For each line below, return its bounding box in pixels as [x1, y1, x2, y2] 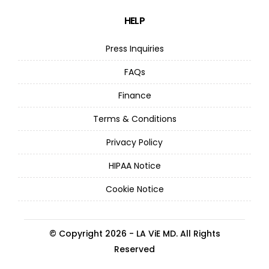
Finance [118, 89, 151, 102]
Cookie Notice [105, 183, 164, 196]
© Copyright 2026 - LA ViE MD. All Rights [49, 228, 220, 240]
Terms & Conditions [92, 113, 177, 125]
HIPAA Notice [108, 160, 161, 172]
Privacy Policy [106, 136, 163, 149]
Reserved [114, 243, 155, 256]
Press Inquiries [105, 43, 164, 55]
